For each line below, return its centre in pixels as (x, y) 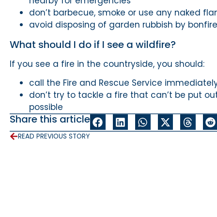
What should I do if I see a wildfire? (93, 45)
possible (46, 107)
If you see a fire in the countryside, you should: (107, 64)
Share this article (50, 119)
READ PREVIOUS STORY (54, 136)
